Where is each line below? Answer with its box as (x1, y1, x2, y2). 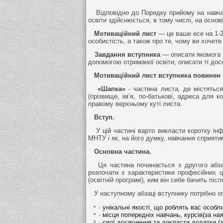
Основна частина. (88, 147, 151, 155)
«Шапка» (88, 85, 125, 93)
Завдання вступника (88, 50, 160, 58)
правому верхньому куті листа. (88, 100, 182, 108)
